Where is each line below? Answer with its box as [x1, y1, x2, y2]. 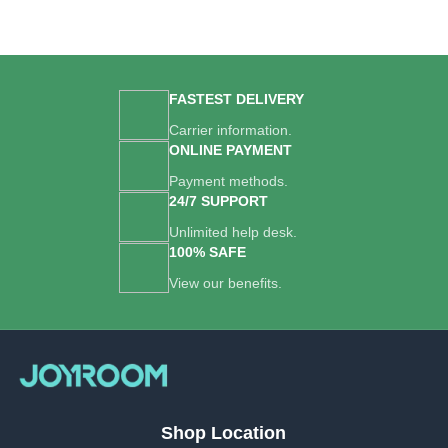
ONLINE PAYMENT [168, 141, 292, 158]
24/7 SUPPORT [168, 192, 268, 209]
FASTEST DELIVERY [168, 90, 304, 107]
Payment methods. [168, 172, 288, 189]
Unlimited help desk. [168, 223, 297, 240]
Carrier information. [168, 121, 292, 138]
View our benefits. [168, 274, 282, 291]
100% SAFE [168, 243, 246, 260]
